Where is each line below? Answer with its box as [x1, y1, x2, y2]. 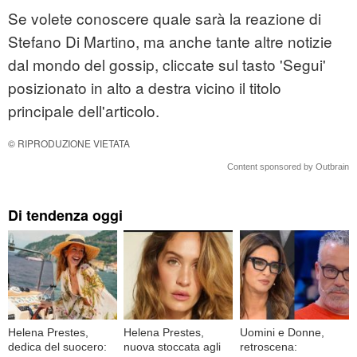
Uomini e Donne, [239, 325, 324, 339]
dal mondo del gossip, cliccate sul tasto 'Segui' [8, 53, 326, 76]
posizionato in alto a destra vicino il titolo [8, 76, 281, 99]
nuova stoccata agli [124, 339, 222, 353]
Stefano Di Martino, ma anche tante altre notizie [8, 30, 332, 53]
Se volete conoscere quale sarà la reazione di [8, 7, 321, 29]
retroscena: [239, 339, 297, 353]
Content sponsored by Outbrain [227, 162, 349, 172]
